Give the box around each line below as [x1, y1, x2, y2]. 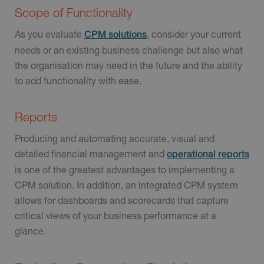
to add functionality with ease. [15, 74, 141, 86]
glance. [15, 225, 46, 236]
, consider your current [147, 28, 241, 39]
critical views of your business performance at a [15, 209, 216, 221]
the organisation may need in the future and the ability [15, 59, 242, 71]
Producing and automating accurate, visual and [15, 132, 214, 144]
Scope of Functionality [15, 5, 133, 20]
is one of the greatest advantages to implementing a [15, 163, 235, 175]
